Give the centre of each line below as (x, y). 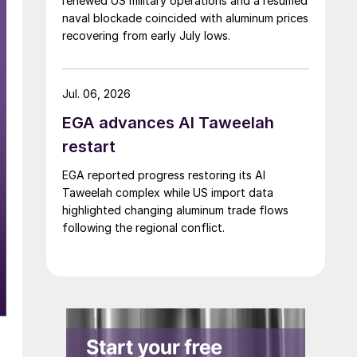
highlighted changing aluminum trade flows (175, 210)
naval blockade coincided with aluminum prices (185, 18)
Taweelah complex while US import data (168, 192)
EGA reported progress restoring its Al (164, 175)
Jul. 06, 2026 (96, 93)
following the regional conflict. (143, 227)
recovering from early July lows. (146, 35)
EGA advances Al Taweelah (168, 122)
